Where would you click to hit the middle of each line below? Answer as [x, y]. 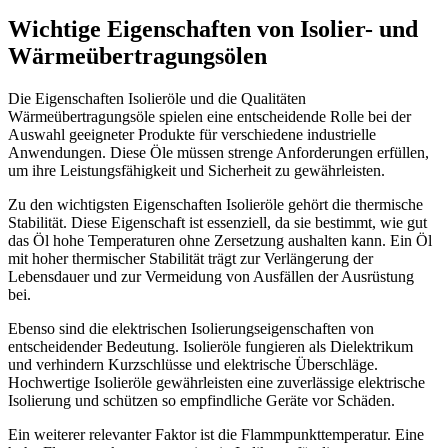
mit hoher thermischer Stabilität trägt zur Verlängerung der [190, 258]
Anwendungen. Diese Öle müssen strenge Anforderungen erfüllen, [218, 152]
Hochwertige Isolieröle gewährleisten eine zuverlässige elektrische [216, 382]
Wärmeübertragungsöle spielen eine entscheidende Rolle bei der [209, 116]
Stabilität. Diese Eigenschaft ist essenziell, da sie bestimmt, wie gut [217, 222]
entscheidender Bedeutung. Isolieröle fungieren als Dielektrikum [210, 346]
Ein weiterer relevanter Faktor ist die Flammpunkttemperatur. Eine [216, 434]
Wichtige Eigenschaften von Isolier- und [213, 28]
